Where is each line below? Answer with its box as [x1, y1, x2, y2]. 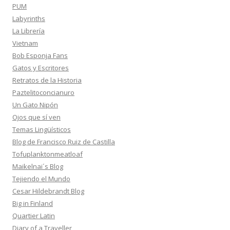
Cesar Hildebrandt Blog [12, 186, 84, 196]
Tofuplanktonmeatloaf [12, 149, 83, 159]
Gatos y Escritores [12, 63, 69, 72]
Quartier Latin [12, 211, 55, 220]
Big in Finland [12, 199, 53, 208]
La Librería [12, 26, 45, 35]
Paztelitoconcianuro [12, 88, 74, 97]
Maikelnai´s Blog [12, 162, 63, 171]
